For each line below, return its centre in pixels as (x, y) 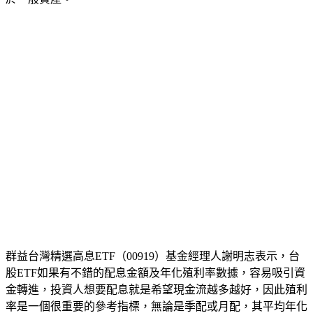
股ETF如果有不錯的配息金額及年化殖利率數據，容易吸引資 (155, 272)
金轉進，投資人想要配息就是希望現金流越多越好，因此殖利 (156, 289)
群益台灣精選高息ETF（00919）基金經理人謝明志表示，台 (153, 256)
